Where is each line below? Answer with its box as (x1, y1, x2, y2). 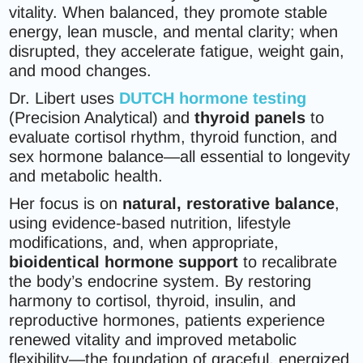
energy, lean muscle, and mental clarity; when (9, 23, 339, 41)
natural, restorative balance (122, 194, 335, 212)
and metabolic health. (9, 167, 164, 185)
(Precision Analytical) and (9, 109, 195, 126)
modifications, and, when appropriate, (9, 233, 280, 251)
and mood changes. (9, 62, 152, 79)
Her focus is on (9, 194, 123, 212)
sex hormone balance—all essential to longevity (9, 147, 351, 165)
